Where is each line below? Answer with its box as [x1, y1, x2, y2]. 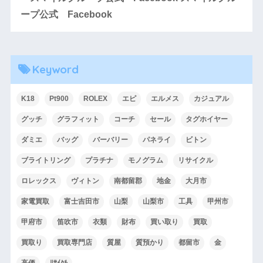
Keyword [32, 62, 79, 76]
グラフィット [56, 114, 99, 123]
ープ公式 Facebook [20, 9, 112, 20]
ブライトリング [21, 156, 70, 164]
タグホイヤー [185, 114, 228, 123]
